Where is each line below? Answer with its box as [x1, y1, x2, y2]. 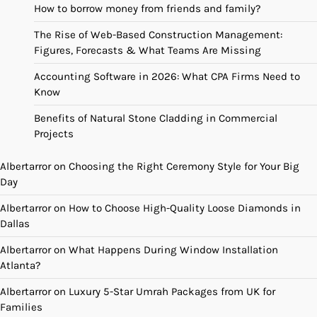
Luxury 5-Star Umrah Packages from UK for [69, 285, 275, 299]
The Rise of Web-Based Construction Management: [34, 28, 282, 42]
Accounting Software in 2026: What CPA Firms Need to [34, 70, 300, 83]
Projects [34, 127, 74, 141]
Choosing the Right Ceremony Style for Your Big [69, 160, 299, 173]
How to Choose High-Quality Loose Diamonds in [69, 202, 301, 215]
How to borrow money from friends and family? [34, 2, 261, 16]
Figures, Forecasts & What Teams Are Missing [34, 44, 261, 57]
